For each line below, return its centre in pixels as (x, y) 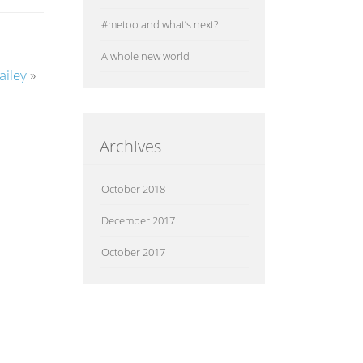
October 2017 (133, 252)
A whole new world (145, 56)
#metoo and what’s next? (159, 24)
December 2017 (138, 220)
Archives (130, 146)
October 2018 (133, 189)
